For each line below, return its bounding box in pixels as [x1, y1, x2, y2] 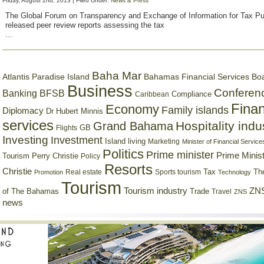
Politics [103, 147, 144, 161]
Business [67, 82, 133, 100]
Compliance [171, 90, 212, 98]
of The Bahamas [2, 187, 59, 196]
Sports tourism [155, 168, 201, 176]
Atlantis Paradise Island [2, 72, 90, 81]
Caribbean [135, 90, 169, 98]
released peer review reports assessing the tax [5, 21, 167, 29]
